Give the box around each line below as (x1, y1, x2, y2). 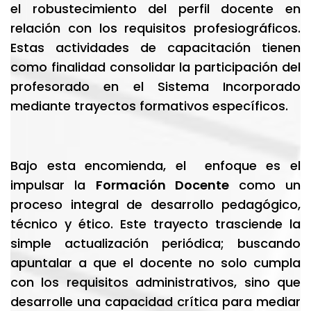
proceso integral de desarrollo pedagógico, (10, 196, 301, 213)
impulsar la (10, 176, 96, 194)
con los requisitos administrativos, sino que (10, 274, 301, 291)
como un (238, 176, 301, 194)
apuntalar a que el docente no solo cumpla (10, 254, 301, 271)
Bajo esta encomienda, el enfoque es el (10, 157, 301, 174)
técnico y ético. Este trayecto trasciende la (10, 215, 301, 233)
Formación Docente (95, 176, 239, 194)
